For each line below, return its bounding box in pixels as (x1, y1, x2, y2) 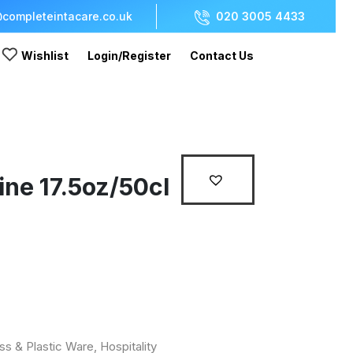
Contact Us (190, 49, 254, 63)
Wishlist (21, 49, 69, 63)
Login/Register (87, 49, 171, 63)
